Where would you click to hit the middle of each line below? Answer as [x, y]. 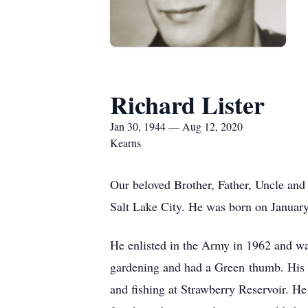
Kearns [125, 143]
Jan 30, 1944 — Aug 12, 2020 [176, 126]
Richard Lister [187, 104]
